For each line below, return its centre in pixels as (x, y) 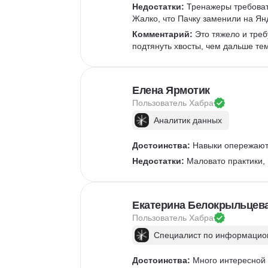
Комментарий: (162, 34)
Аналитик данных (188, 120)
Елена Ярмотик (171, 90)
